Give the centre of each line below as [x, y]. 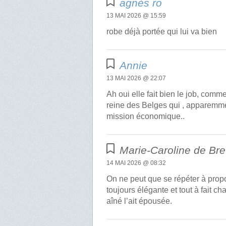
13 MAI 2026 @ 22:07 [136, 78]
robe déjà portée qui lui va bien [162, 32]
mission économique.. [146, 116]
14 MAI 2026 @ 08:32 [136, 163]
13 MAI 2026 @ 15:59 [136, 16]
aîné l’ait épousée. [139, 201]
